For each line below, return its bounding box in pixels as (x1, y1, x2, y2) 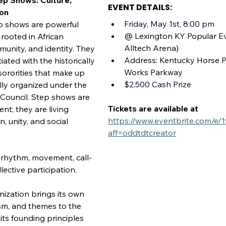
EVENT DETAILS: (108, 2, 172, 13)
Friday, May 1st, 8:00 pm (124, 19, 214, 29)
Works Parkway (124, 67, 183, 77)
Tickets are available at (108, 103, 200, 114)
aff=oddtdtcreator (108, 128, 176, 138)
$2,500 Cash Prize (124, 79, 191, 89)
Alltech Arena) (124, 43, 179, 53)
